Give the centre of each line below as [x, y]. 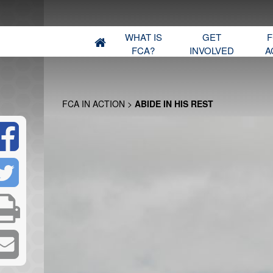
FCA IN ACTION [94, 104]
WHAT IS [143, 37]
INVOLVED [211, 50]
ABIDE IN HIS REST [174, 104]
